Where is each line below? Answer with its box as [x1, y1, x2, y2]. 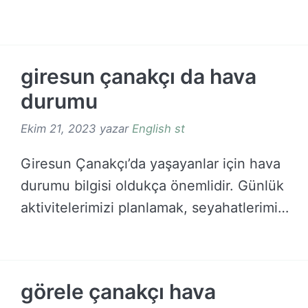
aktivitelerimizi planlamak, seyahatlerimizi [21, 199, 289, 216]
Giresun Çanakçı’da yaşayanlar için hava [21, 155, 280, 172]
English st [132, 121, 185, 135]
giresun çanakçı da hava [21, 63, 256, 89]
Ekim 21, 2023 [21, 121, 96, 135]
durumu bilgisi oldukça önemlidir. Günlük [21, 177, 284, 194]
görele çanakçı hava [21, 279, 216, 305]
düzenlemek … [21, 221, 115, 238]
